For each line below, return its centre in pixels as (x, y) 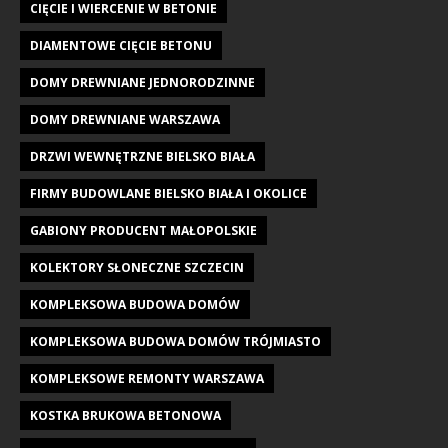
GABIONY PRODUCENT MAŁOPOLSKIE (143, 230)
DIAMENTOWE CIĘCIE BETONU (121, 45)
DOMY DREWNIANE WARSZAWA (125, 119)
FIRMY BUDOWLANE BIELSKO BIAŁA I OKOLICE (168, 193)
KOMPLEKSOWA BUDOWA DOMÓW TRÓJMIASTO (175, 341)
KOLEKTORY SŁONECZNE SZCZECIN (137, 267)
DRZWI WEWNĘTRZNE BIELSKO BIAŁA (142, 156)
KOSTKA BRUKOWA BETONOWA (125, 415)
